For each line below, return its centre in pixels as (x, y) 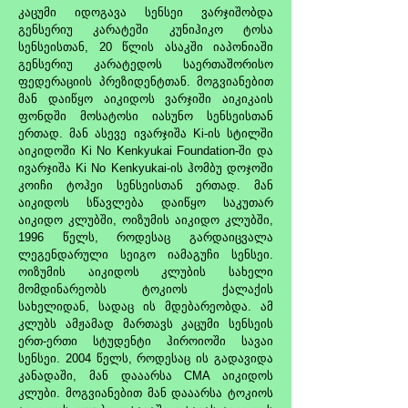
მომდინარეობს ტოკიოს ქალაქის (146, 289)
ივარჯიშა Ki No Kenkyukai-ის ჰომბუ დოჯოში (146, 168)
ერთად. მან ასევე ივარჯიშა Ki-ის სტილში (146, 133)
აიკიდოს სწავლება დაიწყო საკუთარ (146, 203)
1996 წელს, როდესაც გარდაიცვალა (146, 237)
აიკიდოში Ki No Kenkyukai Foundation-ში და (146, 151)
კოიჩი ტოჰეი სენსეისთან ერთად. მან (146, 185)
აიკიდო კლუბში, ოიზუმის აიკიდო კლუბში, (146, 220)
